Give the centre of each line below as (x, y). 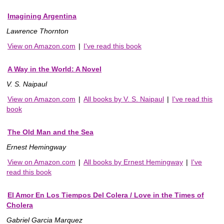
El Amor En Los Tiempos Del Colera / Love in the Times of (106, 195)
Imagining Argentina (42, 16)
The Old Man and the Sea (50, 132)
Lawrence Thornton (37, 31)
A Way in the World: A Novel (54, 69)
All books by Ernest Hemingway (133, 162)
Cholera (20, 205)
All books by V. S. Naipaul (124, 99)
